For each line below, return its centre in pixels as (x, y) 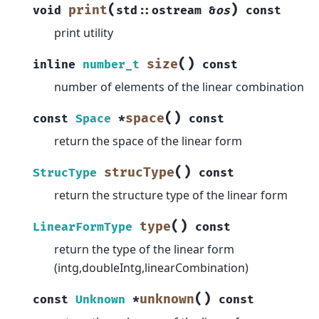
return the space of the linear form (148, 141)
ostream (177, 10)
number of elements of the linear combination (179, 87)
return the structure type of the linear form (171, 195)
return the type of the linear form (144, 249)
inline (54, 64)
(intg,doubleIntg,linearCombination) (151, 267)
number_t (111, 64)
